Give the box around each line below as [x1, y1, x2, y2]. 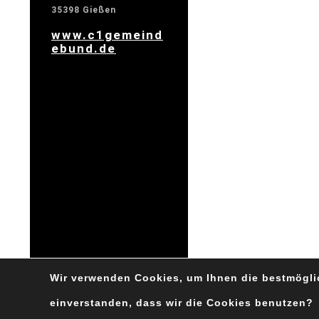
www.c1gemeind [51, 28, 163, 42]
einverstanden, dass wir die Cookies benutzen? [50, 297, 313, 308]
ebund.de [51, 41, 116, 56]
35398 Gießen [51, 5, 116, 15]
